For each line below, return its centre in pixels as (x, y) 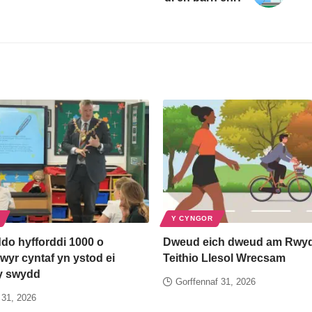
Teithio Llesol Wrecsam (224, 258)
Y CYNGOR (192, 219)
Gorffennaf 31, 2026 (216, 282)
